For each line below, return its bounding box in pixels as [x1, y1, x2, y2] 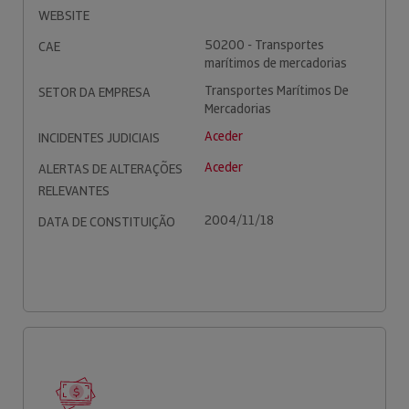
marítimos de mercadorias [204, 55, 347, 71]
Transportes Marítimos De [204, 82, 349, 99]
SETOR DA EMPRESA [38, 84, 151, 100]
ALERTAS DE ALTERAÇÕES [38, 161, 183, 177]
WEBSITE [38, 7, 89, 24]
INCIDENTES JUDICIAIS [38, 130, 160, 146]
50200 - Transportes [204, 37, 324, 53]
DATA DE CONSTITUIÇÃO [38, 214, 175, 230]
